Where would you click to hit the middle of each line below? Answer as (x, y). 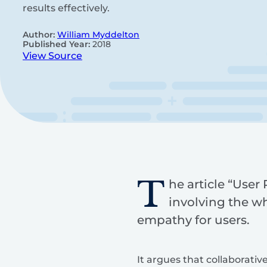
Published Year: (58, 44)
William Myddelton (98, 35)
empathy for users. (193, 220)
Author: (40, 35)
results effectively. (66, 8)
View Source (52, 56)
